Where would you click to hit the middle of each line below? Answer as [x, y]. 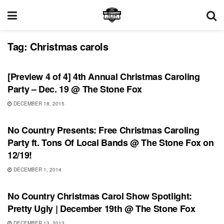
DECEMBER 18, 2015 [38, 103]
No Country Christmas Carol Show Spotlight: [100, 196]
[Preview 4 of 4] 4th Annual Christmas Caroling [104, 76]
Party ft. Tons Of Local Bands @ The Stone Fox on [111, 142]
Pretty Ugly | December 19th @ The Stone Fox [101, 208]
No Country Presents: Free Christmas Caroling [103, 130]
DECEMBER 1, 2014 [37, 169]
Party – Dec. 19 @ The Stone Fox [75, 89]
